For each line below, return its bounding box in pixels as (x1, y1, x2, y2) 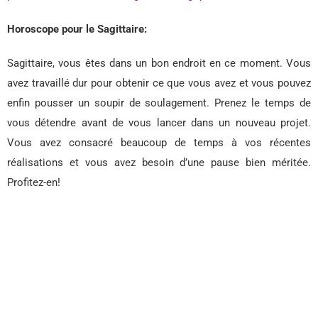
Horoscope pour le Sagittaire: (7, 23, 147, 36)
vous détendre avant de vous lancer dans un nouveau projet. (7, 116, 311, 130)
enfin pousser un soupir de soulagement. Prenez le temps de (7, 97, 311, 110)
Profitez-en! (7, 176, 60, 190)
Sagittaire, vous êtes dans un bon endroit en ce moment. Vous (7, 57, 311, 70)
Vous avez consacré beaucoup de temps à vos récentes (7, 136, 311, 150)
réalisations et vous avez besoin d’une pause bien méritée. (7, 156, 311, 170)
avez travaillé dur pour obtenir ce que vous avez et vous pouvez (7, 77, 311, 90)
